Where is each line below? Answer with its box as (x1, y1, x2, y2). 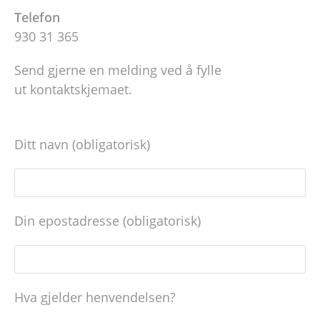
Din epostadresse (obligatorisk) (14, 212, 201, 229)
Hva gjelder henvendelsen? (14, 289, 176, 306)
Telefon (14, 9, 60, 26)
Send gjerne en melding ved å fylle (14, 61, 221, 79)
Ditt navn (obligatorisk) (14, 136, 150, 153)
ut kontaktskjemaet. (14, 81, 132, 98)
